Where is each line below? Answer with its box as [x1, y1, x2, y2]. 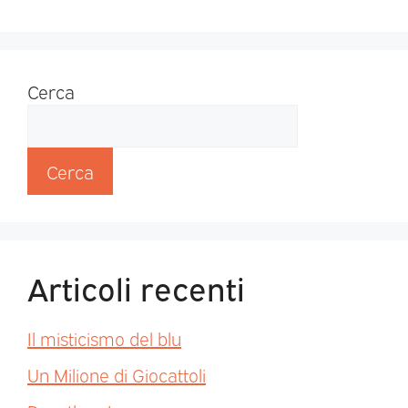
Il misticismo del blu [27, 325, 181, 350]
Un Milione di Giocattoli [27, 362, 206, 386]
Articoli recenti [27, 264, 245, 309]
